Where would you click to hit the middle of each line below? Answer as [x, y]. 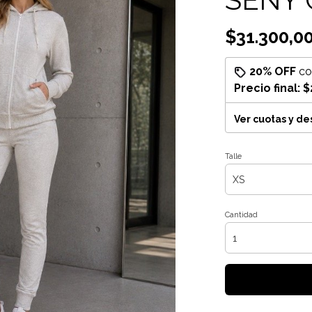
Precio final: [268, 88]
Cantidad [241, 215]
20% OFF [272, 71]
